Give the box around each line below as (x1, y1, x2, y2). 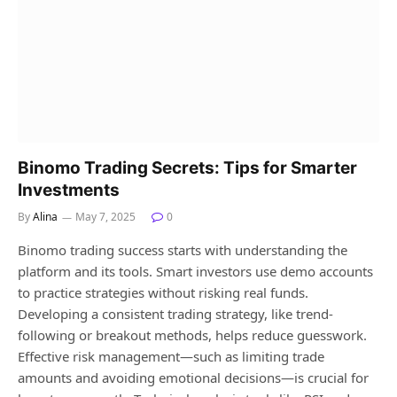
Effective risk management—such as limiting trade (18, 347, 324, 366)
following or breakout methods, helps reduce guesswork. (18, 326, 367, 345)
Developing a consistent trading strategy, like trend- (18, 305, 333, 323)
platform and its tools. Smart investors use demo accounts (18, 262, 373, 281)
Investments (18, 180, 120, 201)
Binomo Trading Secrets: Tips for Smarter (18, 158, 357, 179)
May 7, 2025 (75, 209, 136, 225)
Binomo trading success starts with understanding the (18, 241, 347, 260)
